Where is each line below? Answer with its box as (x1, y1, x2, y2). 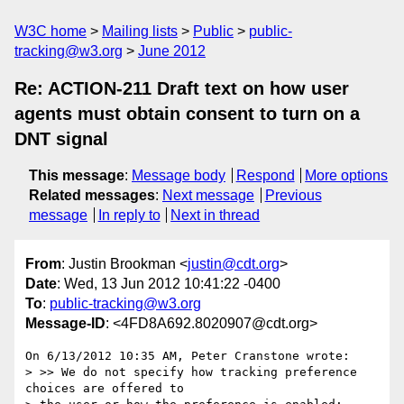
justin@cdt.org (188, 256, 280, 272)
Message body (132, 168, 225, 183)
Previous (264, 188, 322, 203)
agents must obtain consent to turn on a (14, 104, 360, 124)
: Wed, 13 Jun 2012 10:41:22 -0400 (57, 276, 280, 292)
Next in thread (170, 207, 261, 223)
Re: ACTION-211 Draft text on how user (14, 78, 349, 98)
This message (29, 168, 124, 183)
